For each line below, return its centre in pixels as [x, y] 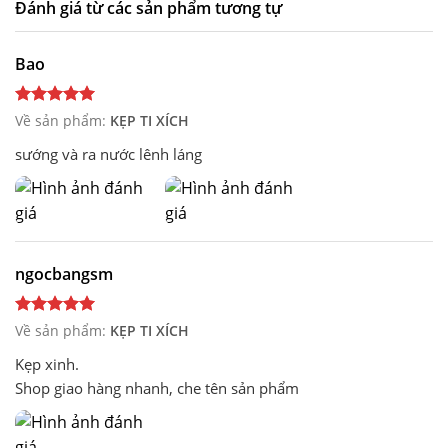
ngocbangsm [64, 273]
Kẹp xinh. [47, 363]
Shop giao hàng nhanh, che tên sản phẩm [157, 387]
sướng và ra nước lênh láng [108, 153]
